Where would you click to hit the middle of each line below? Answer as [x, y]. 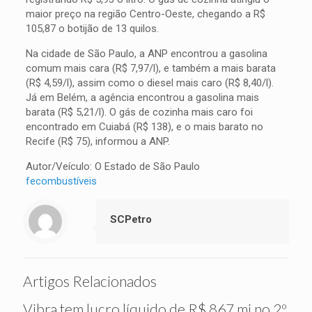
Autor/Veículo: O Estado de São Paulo [112, 166]
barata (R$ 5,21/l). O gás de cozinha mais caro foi [139, 112]
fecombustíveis [61, 181]
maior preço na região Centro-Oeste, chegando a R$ [145, 14]
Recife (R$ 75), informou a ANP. [97, 141]
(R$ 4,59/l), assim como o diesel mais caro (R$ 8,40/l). [149, 83]
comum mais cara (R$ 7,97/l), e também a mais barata [150, 68]
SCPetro [131, 219]
